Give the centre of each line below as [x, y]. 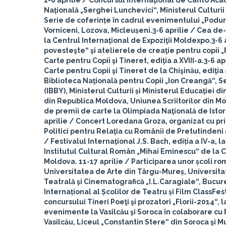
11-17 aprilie [101, 161]
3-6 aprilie [171, 30]
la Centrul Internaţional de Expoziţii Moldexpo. [128, 40]
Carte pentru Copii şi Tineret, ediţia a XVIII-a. [124, 61]
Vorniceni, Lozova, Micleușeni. [98, 30]
